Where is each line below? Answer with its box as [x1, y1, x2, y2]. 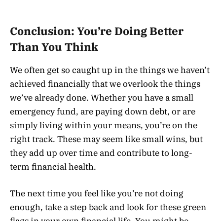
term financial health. [10, 161, 96, 172]
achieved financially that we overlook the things [10, 78, 200, 89]
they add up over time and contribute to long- [10, 147, 192, 158]
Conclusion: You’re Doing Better [10, 24, 184, 38]
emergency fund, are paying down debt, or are [10, 106, 195, 117]
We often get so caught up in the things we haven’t [10, 64, 210, 75]
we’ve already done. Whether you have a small [10, 92, 193, 103]
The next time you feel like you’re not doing [10, 187, 184, 199]
